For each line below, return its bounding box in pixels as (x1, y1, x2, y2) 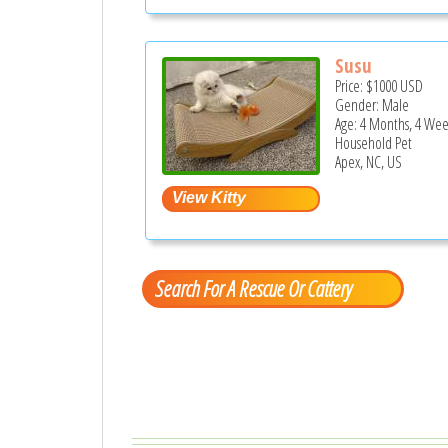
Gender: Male (335, 93, 410, 116)
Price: (335, 74, 367, 97)
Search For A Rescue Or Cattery (154, 273, 351, 304)
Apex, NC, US (335, 150, 403, 173)
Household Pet (335, 131, 413, 154)
